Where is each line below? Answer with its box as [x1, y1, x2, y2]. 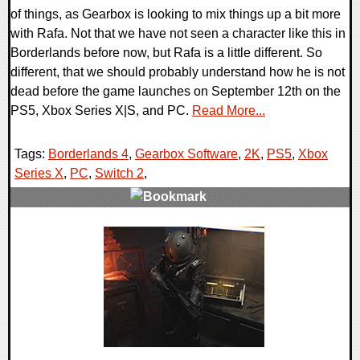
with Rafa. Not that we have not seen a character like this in [10, 26, 346, 40]
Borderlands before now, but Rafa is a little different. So [10, 45, 322, 59]
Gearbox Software [135, 146, 238, 161]
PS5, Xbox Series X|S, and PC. [10, 103, 192, 117]
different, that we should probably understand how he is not [10, 64, 345, 79]
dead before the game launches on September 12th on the [10, 84, 341, 98]
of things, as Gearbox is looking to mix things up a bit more [10, 6, 341, 21]
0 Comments [18, 227, 96, 242]
